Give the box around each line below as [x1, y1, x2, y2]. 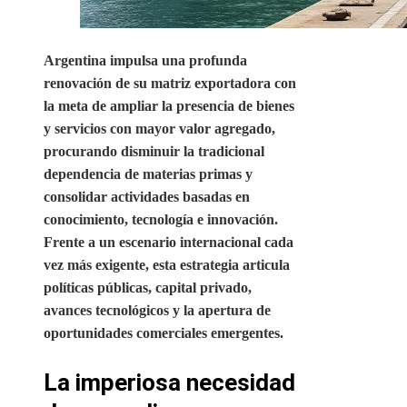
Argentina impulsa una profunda [44, 53, 247, 69]
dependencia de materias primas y [44, 166, 253, 183]
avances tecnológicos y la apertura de [44, 303, 271, 319]
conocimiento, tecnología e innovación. [44, 212, 278, 228]
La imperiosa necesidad [44, 369, 295, 397]
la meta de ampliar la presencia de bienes [44, 98, 294, 114]
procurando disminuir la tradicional [44, 144, 264, 160]
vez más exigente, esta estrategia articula [44, 257, 290, 273]
